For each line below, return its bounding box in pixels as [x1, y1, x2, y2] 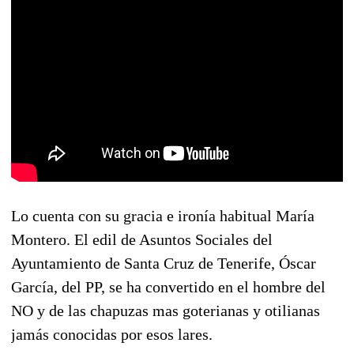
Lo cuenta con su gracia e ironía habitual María [11, 206, 314, 224]
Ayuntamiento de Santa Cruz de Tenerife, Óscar [11, 254, 316, 272]
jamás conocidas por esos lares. [11, 325, 213, 343]
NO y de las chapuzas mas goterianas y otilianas [11, 301, 320, 319]
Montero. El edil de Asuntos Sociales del [11, 230, 273, 248]
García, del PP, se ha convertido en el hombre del [11, 277, 326, 296]
